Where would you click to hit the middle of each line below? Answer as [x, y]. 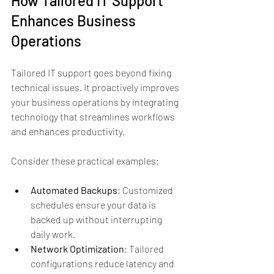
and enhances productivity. [68, 131]
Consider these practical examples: [85, 160]
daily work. [53, 234]
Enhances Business [75, 20]
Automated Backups [74, 190]
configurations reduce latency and [103, 263]
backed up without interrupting [97, 219]
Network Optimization [77, 248]
